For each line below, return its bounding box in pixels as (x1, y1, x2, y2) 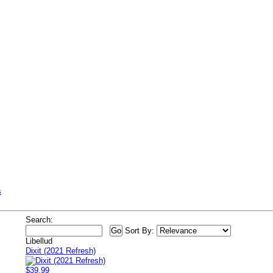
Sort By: (122, 226, 157, 235)
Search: (26, 215, 53, 224)
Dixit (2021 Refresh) (26, 246, 96, 255)
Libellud (26, 236, 52, 246)
